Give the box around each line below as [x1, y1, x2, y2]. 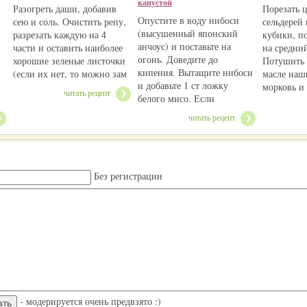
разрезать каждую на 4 [13, 28, 106, 41]
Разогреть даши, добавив [13, 2, 116, 15]
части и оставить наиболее [13, 41, 123, 54]
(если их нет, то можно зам [13, 67, 127, 80]
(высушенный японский [138, 27, 238, 40]
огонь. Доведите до [138, 53, 218, 66]
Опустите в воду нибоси [138, 14, 239, 27]
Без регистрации [91, 169, 162, 182]
